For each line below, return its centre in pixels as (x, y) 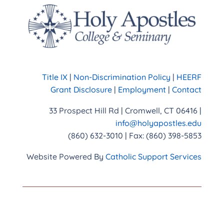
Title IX (55, 77)
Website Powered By (66, 156)
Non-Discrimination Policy (122, 77)
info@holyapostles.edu (159, 123)
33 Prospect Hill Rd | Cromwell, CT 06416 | (125, 110)
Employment (143, 89)
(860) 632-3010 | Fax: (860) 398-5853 (135, 135)
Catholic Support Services (154, 156)
